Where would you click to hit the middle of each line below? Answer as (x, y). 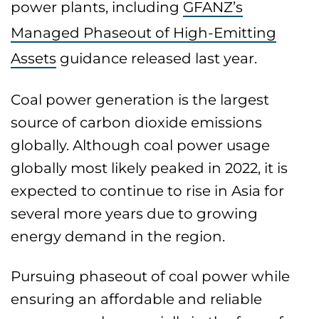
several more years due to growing (135, 214)
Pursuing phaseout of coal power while (151, 276)
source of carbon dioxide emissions (137, 122)
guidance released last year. (157, 58)
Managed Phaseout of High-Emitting (144, 33)
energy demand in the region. (118, 236)
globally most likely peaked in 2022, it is (150, 168)
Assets (34, 58)
